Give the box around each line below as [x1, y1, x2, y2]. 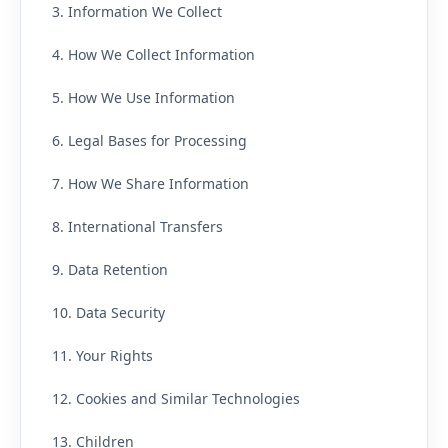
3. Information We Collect [52, 2, 222, 21]
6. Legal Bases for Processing [52, 131, 247, 150]
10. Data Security [52, 303, 165, 322]
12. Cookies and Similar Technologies [52, 389, 300, 408]
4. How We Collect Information [52, 45, 255, 64]
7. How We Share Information [52, 174, 249, 193]
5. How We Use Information [52, 88, 235, 107]
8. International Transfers [52, 217, 223, 236]
